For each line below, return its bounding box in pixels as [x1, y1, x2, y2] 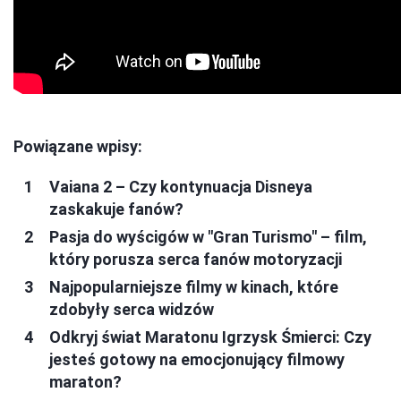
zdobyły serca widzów [49, 299, 214, 319]
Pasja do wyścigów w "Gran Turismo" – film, [49, 226, 367, 246]
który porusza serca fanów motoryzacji [49, 249, 342, 269]
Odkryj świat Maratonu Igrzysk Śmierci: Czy [49, 327, 371, 346]
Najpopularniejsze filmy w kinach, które [49, 277, 338, 296]
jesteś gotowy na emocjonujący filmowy [49, 349, 345, 369]
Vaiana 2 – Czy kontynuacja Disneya [49, 176, 312, 196]
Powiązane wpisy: [13, 136, 142, 156]
